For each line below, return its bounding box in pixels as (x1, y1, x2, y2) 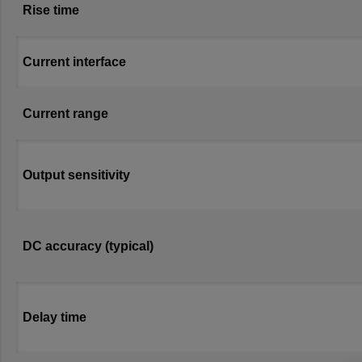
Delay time (23, 310, 86, 324)
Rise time (23, 3, 79, 17)
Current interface (23, 55, 126, 69)
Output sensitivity (23, 168, 130, 182)
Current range (23, 107, 108, 120)
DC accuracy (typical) (23, 239, 154, 253)
